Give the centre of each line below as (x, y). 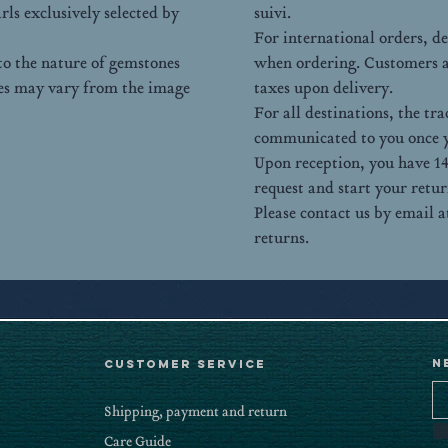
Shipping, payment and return (195, 411)
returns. (281, 237)
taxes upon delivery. (323, 87)
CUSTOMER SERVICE (185, 364)
